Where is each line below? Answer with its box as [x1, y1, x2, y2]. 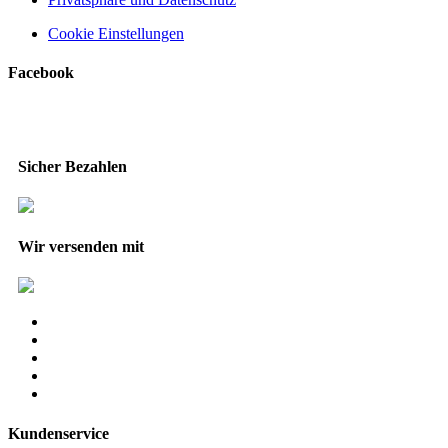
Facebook [8, 64, 74, 82]
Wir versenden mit [18, 238, 144, 256]
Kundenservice [8, 424, 109, 442]
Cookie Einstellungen [48, 24, 184, 42]
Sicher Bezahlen [18, 157, 127, 175]
